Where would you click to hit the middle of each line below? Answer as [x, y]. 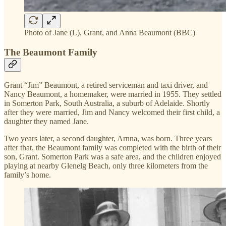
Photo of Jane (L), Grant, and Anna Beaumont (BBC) [110, 32]
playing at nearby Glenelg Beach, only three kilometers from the [106, 166]
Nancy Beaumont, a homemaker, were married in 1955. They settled [113, 94]
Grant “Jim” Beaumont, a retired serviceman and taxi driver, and [106, 85]
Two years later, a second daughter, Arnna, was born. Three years [108, 139]
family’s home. [27, 175]
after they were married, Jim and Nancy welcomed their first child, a [112, 112]
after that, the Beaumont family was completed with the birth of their [112, 148]
